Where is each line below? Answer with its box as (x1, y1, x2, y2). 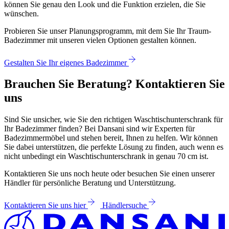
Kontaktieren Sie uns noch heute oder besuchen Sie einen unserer (4, 169, 215, 178)
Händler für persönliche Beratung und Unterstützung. (4, 178, 176, 188)
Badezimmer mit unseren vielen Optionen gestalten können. (4, 35, 196, 44)
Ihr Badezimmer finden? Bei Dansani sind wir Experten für (4, 124, 195, 133)
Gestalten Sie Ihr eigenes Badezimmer (4, 58, 127, 67)
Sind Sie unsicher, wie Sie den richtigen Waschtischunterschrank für (4, 115, 223, 124)
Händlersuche (102, 201, 147, 210)
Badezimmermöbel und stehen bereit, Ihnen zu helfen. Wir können (4, 133, 218, 143)
